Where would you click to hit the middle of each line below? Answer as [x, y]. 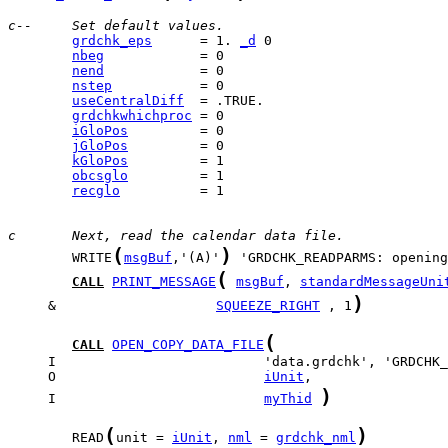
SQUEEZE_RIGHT [268, 305]
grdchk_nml [316, 437]
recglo [96, 190]
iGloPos [100, 130]
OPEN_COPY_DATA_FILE [188, 344]
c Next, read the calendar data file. [176, 235]
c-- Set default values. [116, 25]
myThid [288, 398]
